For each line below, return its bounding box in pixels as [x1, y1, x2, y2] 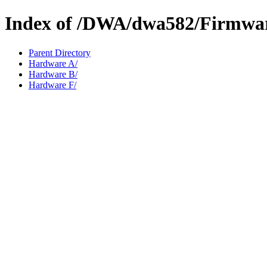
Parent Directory [29, 47, 91, 58]
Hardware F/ [29, 79, 76, 90]
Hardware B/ [29, 69, 77, 79]
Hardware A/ [29, 58, 77, 69]
